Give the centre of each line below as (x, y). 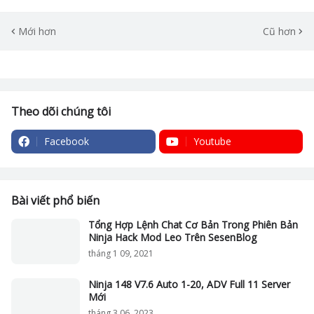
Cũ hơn (279, 31)
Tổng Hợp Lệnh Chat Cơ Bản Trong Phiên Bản (193, 225)
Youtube (212, 141)
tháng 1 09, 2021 (121, 253)
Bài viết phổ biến (55, 200)
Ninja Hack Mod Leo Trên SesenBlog (172, 237)
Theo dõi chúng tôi (61, 111)
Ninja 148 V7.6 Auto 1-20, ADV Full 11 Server (189, 284)
